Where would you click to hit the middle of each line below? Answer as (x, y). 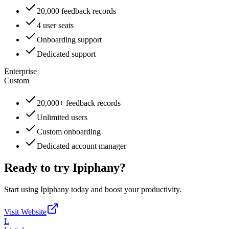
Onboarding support (69, 39)
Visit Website (25, 212)
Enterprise (20, 71)
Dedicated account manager (82, 146)
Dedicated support (66, 54)
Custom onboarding (69, 131)
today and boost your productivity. (125, 189)
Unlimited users (62, 117)
